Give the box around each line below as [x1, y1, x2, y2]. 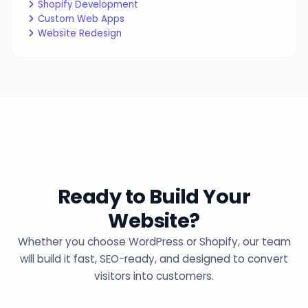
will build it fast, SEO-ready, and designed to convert [20, 252, 288, 267]
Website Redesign [38, 27, 122, 41]
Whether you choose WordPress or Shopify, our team [17, 234, 291, 250]
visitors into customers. [94, 269, 214, 284]
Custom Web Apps [38, 12, 125, 26]
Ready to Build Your [57, 183, 251, 211]
